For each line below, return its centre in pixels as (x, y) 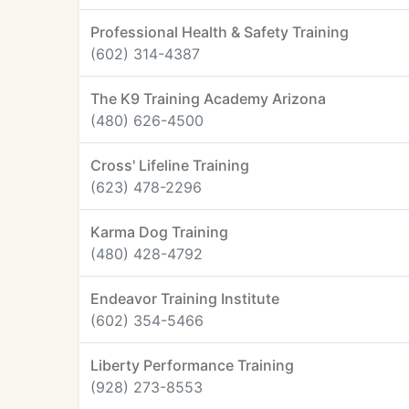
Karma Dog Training (159, 232)
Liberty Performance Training (192, 365)
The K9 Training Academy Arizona (208, 99)
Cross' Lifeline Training (170, 165)
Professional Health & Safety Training (220, 32)
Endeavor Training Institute (185, 299)
